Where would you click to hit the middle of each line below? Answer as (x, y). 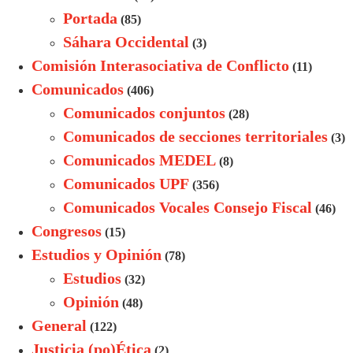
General (59, 326)
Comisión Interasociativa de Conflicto (160, 66)
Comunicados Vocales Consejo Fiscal (188, 208)
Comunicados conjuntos (144, 113)
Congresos (67, 231)
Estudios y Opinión (97, 255)
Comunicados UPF (126, 184)
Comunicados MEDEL (139, 160)
